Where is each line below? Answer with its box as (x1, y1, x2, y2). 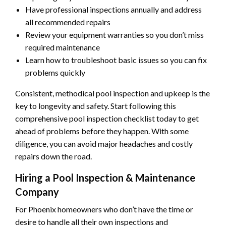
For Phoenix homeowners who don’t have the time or (15, 204, 193, 214)
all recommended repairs (25, 17, 110, 27)
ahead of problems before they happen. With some (15, 126, 189, 136)
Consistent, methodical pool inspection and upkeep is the (15, 88, 210, 98)
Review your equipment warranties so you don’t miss (25, 30, 204, 40)
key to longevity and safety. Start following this (15, 101, 176, 111)
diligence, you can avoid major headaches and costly (15, 139, 193, 149)
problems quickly (25, 68, 85, 78)
